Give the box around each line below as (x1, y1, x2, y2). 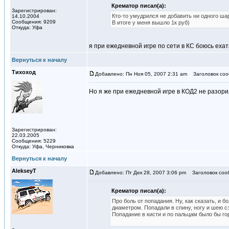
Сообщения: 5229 (12, 138, 56, 144)
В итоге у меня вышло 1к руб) (111, 19, 190, 26)
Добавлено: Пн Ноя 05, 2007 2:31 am (95, 71, 187, 77)
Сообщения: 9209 (12, 19, 56, 25)
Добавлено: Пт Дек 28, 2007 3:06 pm (95, 170, 186, 175)
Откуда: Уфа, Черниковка (12, 144, 74, 149)
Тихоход (12, 69, 36, 75)
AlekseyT (12, 168, 36, 174)
